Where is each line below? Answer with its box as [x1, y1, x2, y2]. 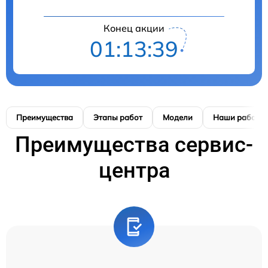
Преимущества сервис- [15, 132, 253, 158]
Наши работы [213, 112, 266, 123]
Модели [163, 112, 193, 123]
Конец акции [103, 22, 165, 35]
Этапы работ [93, 112, 142, 123]
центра [98, 158, 170, 184]
